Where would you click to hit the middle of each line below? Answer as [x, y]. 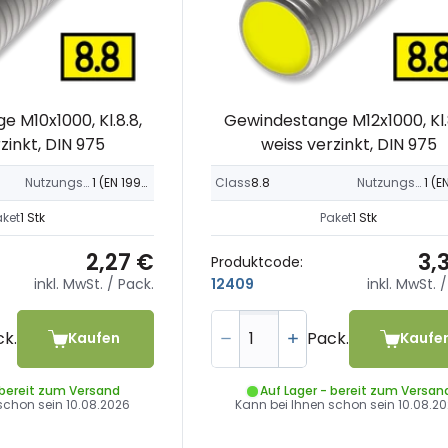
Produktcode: [257, 262]
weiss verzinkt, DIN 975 [348, 144]
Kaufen [93, 338]
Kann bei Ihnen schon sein [317, 404]
